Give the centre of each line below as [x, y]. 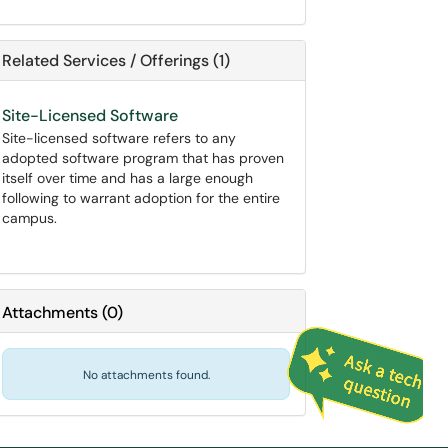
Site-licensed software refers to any [119, 138]
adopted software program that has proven [143, 158]
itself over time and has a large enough [127, 178]
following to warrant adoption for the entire [141, 198]
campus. [29, 218]
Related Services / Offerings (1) [116, 60]
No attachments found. [146, 375]
